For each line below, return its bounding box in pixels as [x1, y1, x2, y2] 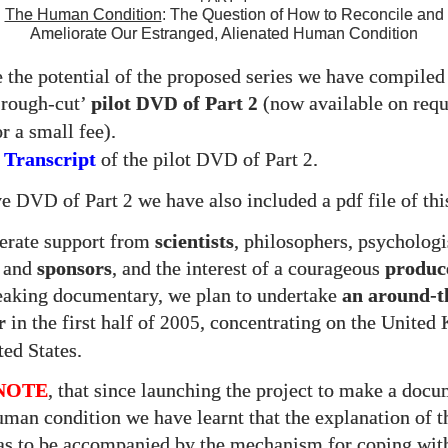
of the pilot [96, 149, 196, 171]
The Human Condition [4, 6, 162, 24]
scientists [155, 231, 234, 253]
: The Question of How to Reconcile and [161, 6, 444, 24]
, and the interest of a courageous [112, 258, 385, 280]
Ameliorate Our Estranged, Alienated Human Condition [30, 25, 418, 43]
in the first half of [6, 312, 160, 334]
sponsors [37, 258, 112, 280]
